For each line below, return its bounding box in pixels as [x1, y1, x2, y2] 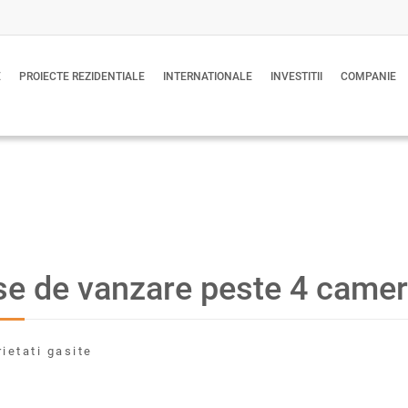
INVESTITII [270, 70, 322, 83]
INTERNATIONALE [163, 70, 252, 83]
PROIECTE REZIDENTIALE [19, 70, 145, 83]
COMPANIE [341, 70, 396, 83]
